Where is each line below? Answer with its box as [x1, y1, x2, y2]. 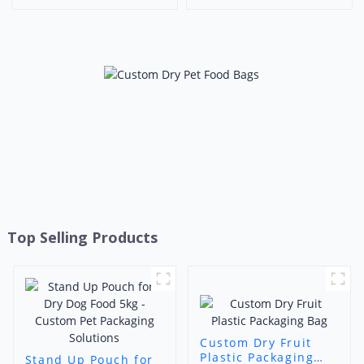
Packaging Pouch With [34, 11, 155, 26]
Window [73, 26, 116, 41]
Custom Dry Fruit [199, 335, 312, 351]
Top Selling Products [6, 227, 158, 248]
